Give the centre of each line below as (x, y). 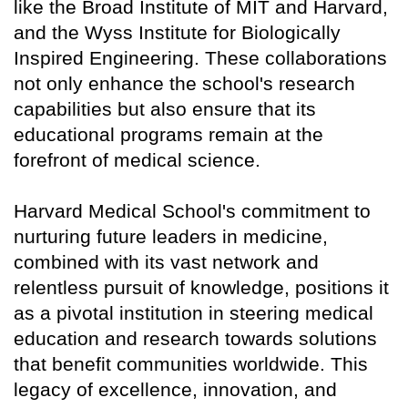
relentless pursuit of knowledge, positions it (201, 288)
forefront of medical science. (137, 160)
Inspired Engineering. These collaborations (200, 58)
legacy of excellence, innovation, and (175, 390)
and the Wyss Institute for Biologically (177, 33)
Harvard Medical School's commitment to (192, 211)
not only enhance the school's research (184, 84)
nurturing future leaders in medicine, (171, 237)
